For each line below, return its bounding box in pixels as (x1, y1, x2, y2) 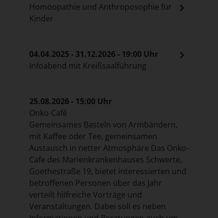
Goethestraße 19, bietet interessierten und (29, 165, 186, 177)
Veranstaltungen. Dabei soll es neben (29, 200, 166, 212)
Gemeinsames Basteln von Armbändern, (29, 119, 178, 130)
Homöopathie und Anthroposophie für (29, 1, 172, 12)
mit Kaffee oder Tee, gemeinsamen (29, 130, 157, 142)
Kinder (29, 13, 54, 24)
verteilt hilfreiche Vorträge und (29, 189, 142, 200)
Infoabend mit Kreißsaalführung (29, 60, 146, 71)
